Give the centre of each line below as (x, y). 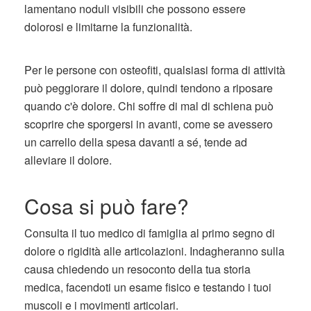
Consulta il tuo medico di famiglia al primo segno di (150, 233)
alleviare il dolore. (68, 160)
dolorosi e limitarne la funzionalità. (108, 27)
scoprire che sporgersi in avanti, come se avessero (149, 124)
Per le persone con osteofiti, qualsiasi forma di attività (155, 70)
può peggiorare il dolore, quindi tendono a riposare (149, 88)
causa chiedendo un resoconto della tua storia (137, 269)
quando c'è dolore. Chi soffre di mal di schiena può (149, 106)
